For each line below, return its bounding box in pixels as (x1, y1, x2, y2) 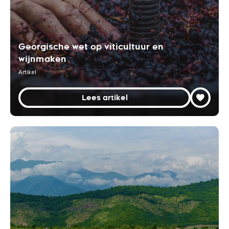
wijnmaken (18, 54, 66, 64)
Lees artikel (81, 93, 128, 103)
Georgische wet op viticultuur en (18, 41, 164, 52)
